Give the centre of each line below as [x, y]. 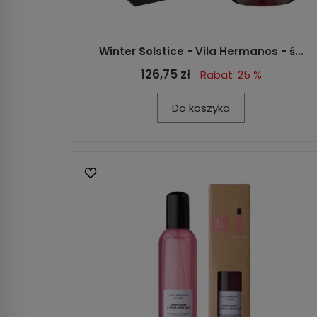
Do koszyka [201, 108]
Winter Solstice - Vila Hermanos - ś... [201, 51]
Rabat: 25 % [231, 74]
